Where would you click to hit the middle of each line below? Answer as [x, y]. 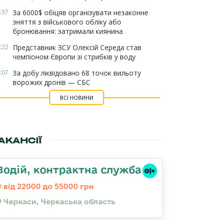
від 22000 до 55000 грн [48, 186]
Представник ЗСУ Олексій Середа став [77, 47]
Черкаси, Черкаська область [58, 202]
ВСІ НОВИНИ [76, 97]
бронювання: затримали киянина [68, 31]
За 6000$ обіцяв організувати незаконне [81, 13]
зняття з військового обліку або [67, 22]
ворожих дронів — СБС [52, 82]
